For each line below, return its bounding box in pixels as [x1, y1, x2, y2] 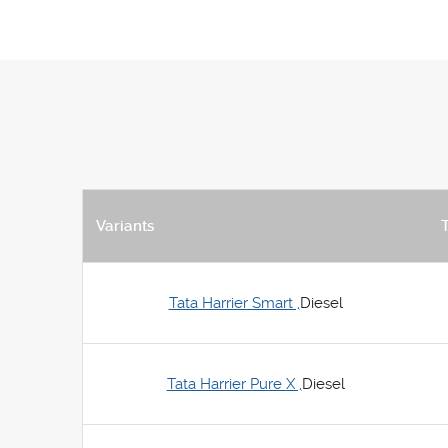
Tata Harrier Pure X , [166, 375, 302, 393]
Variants [96, 217, 155, 235]
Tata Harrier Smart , [168, 294, 300, 312]
